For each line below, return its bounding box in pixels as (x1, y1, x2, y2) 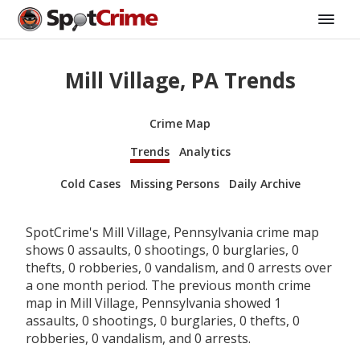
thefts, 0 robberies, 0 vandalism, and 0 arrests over (26, 258, 332, 276)
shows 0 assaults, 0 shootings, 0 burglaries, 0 (26, 240, 299, 259)
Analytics (178, 143, 231, 159)
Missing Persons (129, 175, 219, 191)
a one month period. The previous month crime (26, 276, 311, 294)
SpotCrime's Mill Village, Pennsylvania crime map (26, 223, 319, 241)
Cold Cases (59, 175, 121, 191)
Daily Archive (228, 175, 301, 191)
